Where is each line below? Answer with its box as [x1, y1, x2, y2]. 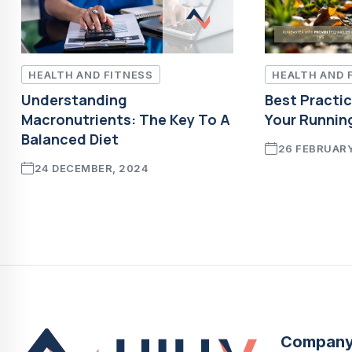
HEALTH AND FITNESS [28, 68, 154, 81]
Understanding [21, 90, 127, 110]
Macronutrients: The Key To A [21, 110, 230, 130]
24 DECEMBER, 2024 [34, 162, 149, 175]
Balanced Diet [21, 130, 119, 149]
